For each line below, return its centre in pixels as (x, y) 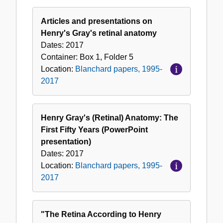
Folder (115, 57)
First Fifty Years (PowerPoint (94, 130)
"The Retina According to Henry (101, 215)
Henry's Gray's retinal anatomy (99, 33)
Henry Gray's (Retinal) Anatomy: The (110, 118)
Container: (60, 57)
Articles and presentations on (97, 21)
